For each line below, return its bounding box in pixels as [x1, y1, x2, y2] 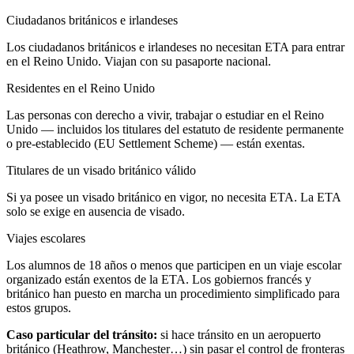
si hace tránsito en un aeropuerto [157, 328, 321, 341]
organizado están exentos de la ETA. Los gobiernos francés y [6, 273, 311, 286]
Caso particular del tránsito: [6, 328, 157, 341]
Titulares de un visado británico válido [6, 164, 196, 177]
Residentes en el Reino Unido [6, 81, 155, 95]
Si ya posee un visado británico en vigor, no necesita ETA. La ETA [6, 190, 341, 204]
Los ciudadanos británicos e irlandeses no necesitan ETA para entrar [6, 40, 345, 54]
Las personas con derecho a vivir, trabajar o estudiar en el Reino [6, 108, 324, 122]
